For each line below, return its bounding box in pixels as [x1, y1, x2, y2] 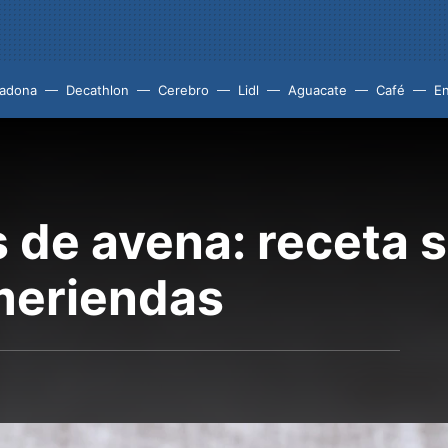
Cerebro [158, 82, 209, 98]
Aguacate [288, 82, 347, 98]
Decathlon [66, 82, 129, 98]
